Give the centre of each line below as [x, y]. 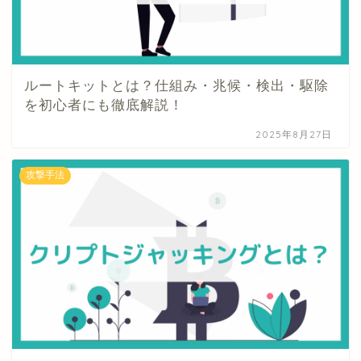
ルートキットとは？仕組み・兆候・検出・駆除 [176, 86]
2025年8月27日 [294, 135]
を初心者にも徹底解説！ [104, 106]
